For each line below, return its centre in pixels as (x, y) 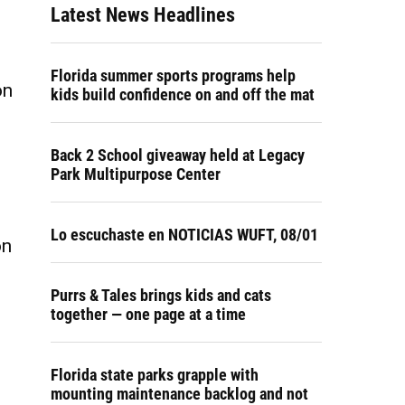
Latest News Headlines (143, 15)
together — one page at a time (148, 314)
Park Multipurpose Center (136, 174)
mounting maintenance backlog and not (179, 394)
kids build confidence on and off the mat (183, 94)
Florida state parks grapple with (155, 375)
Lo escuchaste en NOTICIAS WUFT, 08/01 (184, 235)
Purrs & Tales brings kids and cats (161, 295)
